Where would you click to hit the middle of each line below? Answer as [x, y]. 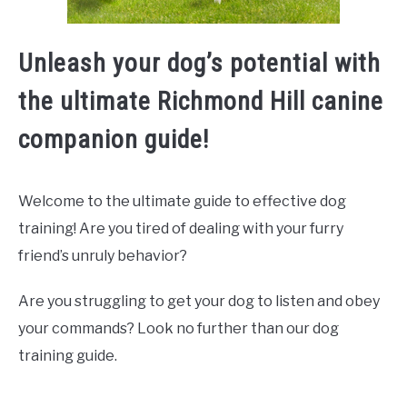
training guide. [68, 356]
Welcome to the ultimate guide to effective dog [182, 202]
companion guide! [114, 140]
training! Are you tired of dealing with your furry [181, 229]
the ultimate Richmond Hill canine [201, 102]
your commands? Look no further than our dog [179, 329]
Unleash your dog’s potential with [199, 64]
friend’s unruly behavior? [103, 256]
